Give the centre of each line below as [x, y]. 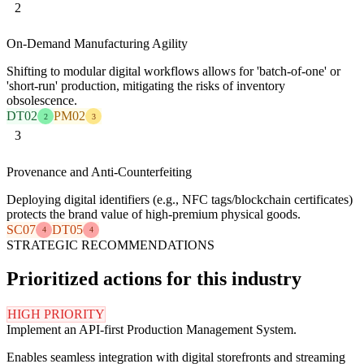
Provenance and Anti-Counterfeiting [99, 171]
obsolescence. [42, 101]
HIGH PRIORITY [56, 314]
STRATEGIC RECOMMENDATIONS [110, 245]
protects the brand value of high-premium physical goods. [154, 214]
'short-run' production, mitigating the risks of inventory [146, 86]
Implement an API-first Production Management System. [152, 330]
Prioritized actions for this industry [154, 279]
